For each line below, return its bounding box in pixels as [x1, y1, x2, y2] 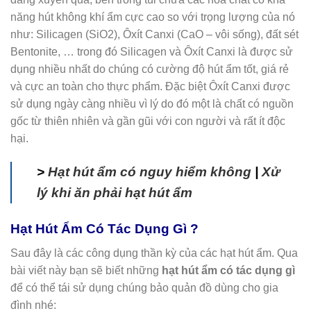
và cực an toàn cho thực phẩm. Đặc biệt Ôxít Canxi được [10, 81, 290, 93]
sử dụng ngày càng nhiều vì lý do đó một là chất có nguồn [10, 98, 294, 110]
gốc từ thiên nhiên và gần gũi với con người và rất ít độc [10, 115, 285, 128]
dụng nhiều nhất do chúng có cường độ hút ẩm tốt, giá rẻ [10, 63, 289, 76]
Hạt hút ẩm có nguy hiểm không [44, 165, 255, 180]
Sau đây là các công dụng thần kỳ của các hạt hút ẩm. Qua [10, 246, 298, 259]
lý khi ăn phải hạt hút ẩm [37, 185, 192, 201]
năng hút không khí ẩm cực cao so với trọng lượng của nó [10, 11, 295, 24]
